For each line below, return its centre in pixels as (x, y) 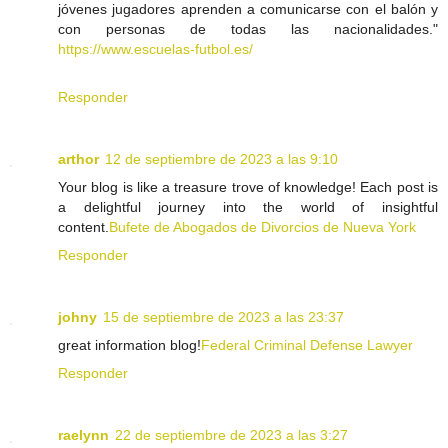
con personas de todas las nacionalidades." (248, 29)
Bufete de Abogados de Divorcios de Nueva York (262, 227)
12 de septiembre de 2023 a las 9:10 (221, 159)
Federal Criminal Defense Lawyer (307, 345)
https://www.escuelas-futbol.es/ (155, 49)
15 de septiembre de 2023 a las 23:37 (223, 317)
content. (83, 227)
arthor (78, 159)
